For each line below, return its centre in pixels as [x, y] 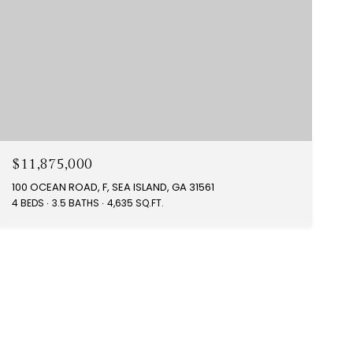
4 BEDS [28, 203]
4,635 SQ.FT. [135, 203]
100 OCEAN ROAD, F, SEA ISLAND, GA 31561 [113, 188]
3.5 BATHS [75, 203]
